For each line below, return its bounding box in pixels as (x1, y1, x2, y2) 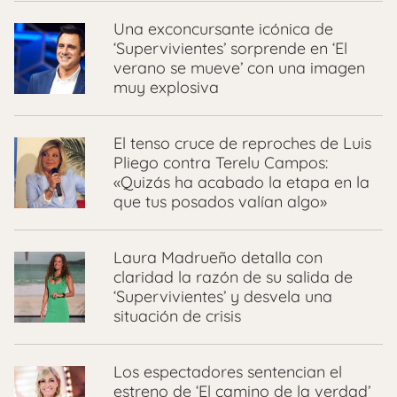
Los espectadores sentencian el (113, 362, 342, 383)
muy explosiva (113, 77, 219, 98)
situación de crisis (113, 306, 241, 327)
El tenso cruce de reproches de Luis (113, 133, 371, 154)
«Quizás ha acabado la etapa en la (113, 172, 370, 193)
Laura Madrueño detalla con (113, 247, 323, 269)
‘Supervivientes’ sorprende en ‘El (113, 38, 347, 59)
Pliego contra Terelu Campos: (113, 152, 328, 174)
